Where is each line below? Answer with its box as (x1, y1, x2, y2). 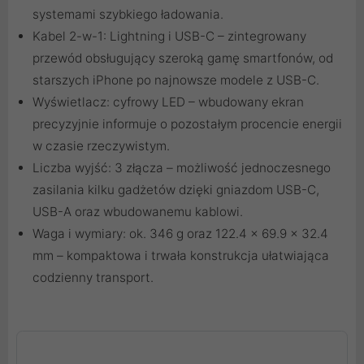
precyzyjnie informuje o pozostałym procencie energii (32, 116, 342, 132)
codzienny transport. (32, 270, 154, 286)
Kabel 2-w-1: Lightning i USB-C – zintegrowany (32, 28, 306, 45)
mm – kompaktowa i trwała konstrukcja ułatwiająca (32, 248, 329, 264)
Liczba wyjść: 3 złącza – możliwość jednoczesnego (32, 160, 331, 176)
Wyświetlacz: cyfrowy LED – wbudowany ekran (32, 94, 304, 110)
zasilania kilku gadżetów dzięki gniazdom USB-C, (32, 182, 319, 198)
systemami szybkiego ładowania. (32, 6, 223, 23)
